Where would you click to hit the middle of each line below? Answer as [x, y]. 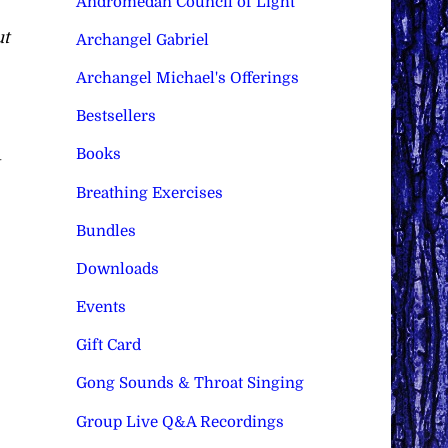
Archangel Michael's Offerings [187, 78]
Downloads [117, 268]
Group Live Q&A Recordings [179, 421]
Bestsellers [115, 116]
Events [100, 307]
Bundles [105, 230]
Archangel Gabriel [142, 39]
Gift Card [108, 345]
